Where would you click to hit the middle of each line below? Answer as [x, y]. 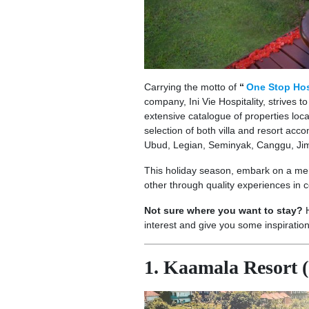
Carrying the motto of [191, 87]
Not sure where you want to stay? [225, 210]
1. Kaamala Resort [220, 267]
